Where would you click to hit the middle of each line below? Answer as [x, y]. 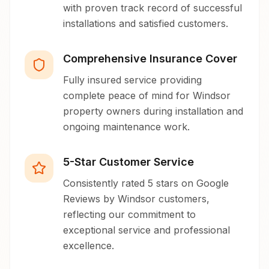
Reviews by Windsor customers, [136, 199]
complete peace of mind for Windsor [147, 96]
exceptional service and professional [147, 230]
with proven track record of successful [153, 8]
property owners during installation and [153, 111]
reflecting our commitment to [129, 215]
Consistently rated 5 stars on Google [146, 183]
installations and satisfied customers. [146, 24]
